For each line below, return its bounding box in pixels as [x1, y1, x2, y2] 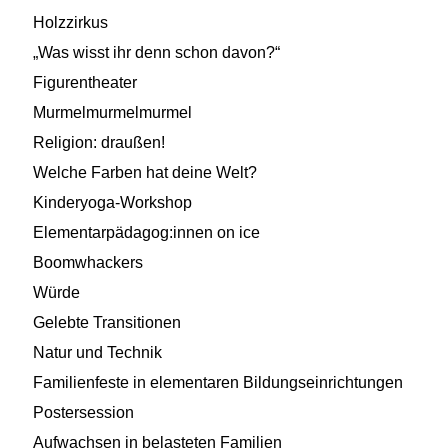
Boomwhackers [33, 253, 143, 271]
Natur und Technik [33, 343, 162, 361]
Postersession [33, 403, 134, 421]
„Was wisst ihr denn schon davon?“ [33, 43, 280, 61]
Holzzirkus [33, 13, 108, 31]
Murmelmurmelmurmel [33, 103, 192, 121]
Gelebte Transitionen [33, 313, 181, 331]
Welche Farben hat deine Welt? [33, 163, 257, 181]
